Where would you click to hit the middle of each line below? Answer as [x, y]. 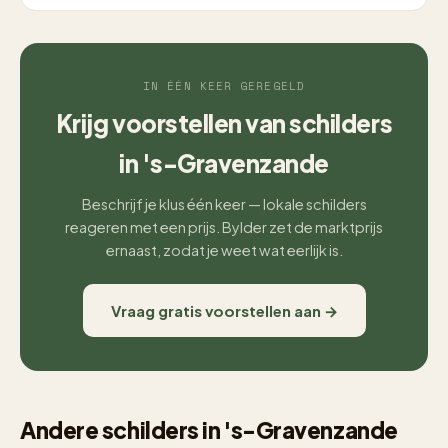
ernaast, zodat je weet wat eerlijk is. [224, 250]
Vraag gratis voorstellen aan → [224, 310]
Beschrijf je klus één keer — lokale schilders [224, 204]
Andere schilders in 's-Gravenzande [209, 430]
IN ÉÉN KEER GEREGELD [224, 86]
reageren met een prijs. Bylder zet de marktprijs [224, 227]
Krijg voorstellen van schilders [224, 123]
